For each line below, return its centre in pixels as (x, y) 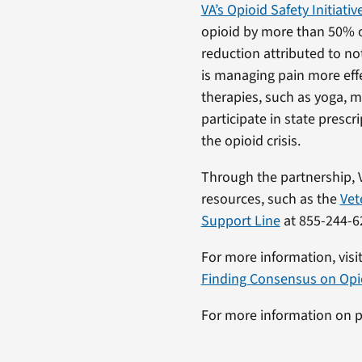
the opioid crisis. (250, 141)
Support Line (240, 221)
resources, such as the (270, 199)
